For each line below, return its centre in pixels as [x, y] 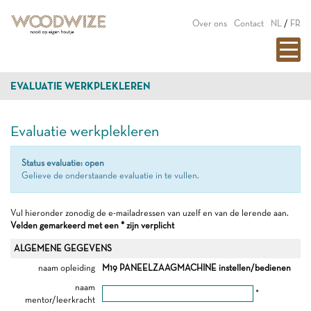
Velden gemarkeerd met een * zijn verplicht [92, 225]
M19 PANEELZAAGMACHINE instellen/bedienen [196, 268]
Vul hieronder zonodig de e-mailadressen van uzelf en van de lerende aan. [150, 213]
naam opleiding [67, 268]
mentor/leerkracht [60, 300]
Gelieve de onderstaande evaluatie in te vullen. [110, 175]
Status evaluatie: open [63, 163]
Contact [249, 23]
